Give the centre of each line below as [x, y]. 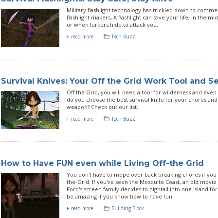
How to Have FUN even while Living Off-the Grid [102, 163]
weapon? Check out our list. [102, 107]
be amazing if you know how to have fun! [120, 196]
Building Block [128, 208]
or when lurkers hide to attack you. [112, 24]
